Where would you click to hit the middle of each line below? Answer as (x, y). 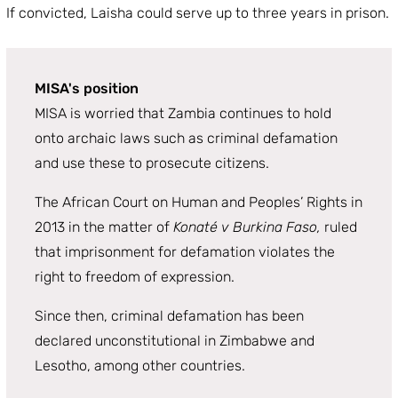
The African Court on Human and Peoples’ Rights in (199, 202)
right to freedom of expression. (135, 276)
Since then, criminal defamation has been (169, 315)
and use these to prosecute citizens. (152, 163)
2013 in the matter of (102, 227)
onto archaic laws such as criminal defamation (186, 138)
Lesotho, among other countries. (140, 365)
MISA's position (87, 88)
